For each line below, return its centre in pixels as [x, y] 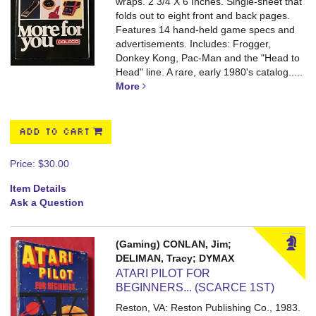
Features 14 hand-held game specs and [206, 30]
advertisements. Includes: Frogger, [194, 44]
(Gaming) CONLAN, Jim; [174, 244]
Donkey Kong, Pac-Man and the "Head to [208, 58]
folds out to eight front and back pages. [203, 16]
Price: [24, 164]
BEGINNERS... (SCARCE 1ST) [195, 287]
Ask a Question [47, 202]
